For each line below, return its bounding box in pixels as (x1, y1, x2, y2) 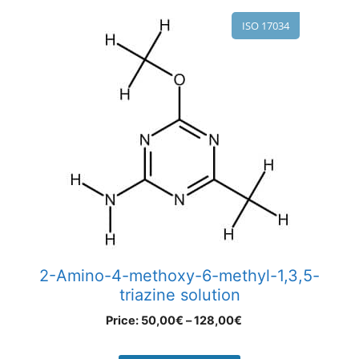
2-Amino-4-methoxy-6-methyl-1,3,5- (39, 266, 320, 286)
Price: (106, 313, 141, 329)
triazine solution (119, 285, 240, 305)
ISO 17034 (242, 18, 289, 34)
